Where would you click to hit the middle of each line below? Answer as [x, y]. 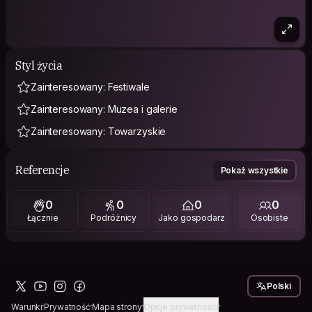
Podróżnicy [114, 218]
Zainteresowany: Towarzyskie [99, 131]
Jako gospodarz [192, 218]
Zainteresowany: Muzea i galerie [104, 109]
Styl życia [39, 65]
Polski [279, 286]
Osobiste [269, 218]
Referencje [42, 170]
